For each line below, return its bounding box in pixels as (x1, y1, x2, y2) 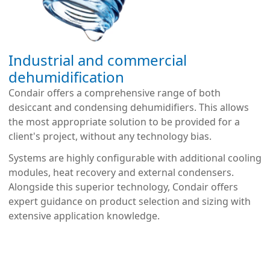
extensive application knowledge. (8, 209, 160, 223)
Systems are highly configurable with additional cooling (8, 151, 262, 165)
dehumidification (8, 67, 124, 87)
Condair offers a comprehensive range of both (8, 86, 221, 100)
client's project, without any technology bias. (8, 130, 212, 143)
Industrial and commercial (8, 50, 187, 71)
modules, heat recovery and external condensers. (8, 166, 234, 180)
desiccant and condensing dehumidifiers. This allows (8, 101, 249, 115)
